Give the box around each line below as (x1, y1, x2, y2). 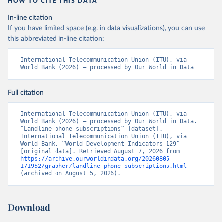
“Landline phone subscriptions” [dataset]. (20, 125, 163, 132)
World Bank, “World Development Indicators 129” (20, 140, 180, 147)
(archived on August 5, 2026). (20, 170, 121, 177)
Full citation (8, 89, 44, 96)
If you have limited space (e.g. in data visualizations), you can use (8, 25, 205, 32)
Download (8, 201, 50, 213)
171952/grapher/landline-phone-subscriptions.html (20, 163, 187, 169)
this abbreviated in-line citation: (8, 35, 104, 42)
